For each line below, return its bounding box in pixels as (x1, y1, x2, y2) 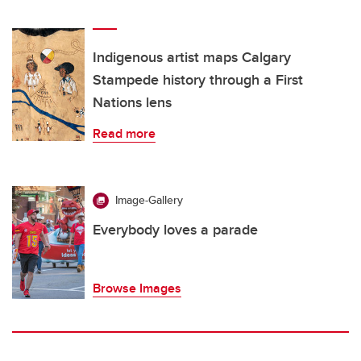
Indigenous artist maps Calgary (93, 47, 291, 68)
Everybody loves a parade (93, 219, 258, 241)
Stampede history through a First (93, 69, 303, 91)
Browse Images (93, 279, 181, 298)
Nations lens (93, 92, 172, 114)
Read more (93, 124, 156, 143)
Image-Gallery (115, 192, 183, 209)
